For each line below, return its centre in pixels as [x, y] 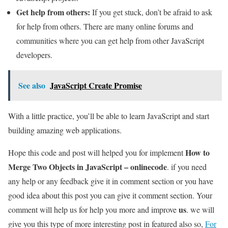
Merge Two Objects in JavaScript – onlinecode [88, 166]
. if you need [187, 166]
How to [197, 152]
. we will [200, 209]
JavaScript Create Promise [96, 85]
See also [32, 85]
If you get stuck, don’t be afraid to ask [151, 12]
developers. [34, 54]
